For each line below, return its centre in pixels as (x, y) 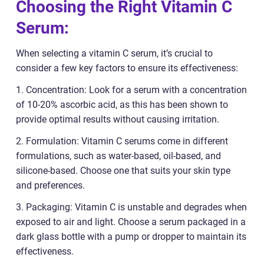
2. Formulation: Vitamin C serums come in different (122, 141)
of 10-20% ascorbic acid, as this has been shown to (122, 105)
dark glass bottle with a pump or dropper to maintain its (131, 237)
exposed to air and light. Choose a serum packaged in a (131, 222)
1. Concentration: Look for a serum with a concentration (131, 90)
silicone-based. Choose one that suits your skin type (123, 171)
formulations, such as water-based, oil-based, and (118, 156)
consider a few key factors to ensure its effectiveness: (127, 68)
